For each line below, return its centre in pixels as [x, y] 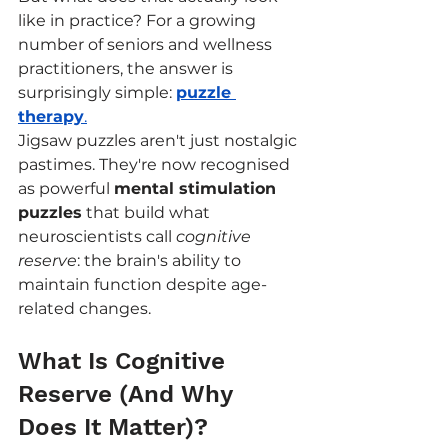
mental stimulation [197, 188]
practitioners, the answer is [127, 68]
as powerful [66, 188]
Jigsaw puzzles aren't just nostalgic [159, 140]
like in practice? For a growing [139, 20]
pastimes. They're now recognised [156, 164]
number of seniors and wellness [147, 44]
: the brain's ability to [161, 260]
